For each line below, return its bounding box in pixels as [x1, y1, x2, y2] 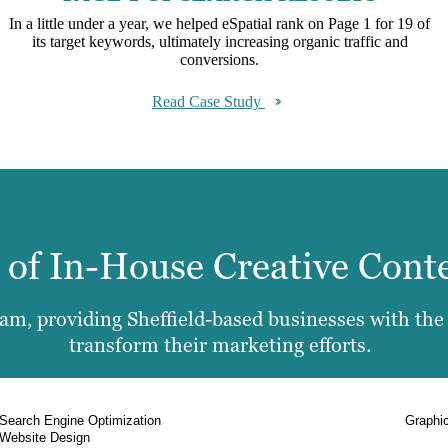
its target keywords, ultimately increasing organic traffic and [31, 32, 408, 50]
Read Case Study [151, 92, 265, 110]
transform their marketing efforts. [69, 332, 371, 359]
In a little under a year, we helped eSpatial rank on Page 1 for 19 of [9, 14, 431, 32]
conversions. [180, 50, 260, 68]
